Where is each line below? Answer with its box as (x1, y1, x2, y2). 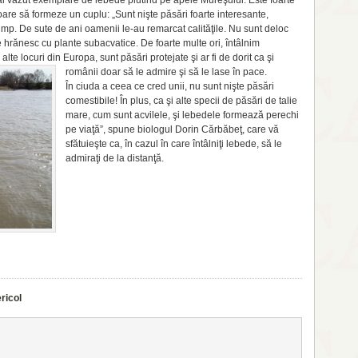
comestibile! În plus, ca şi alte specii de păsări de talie (66, 95, 297, 106)
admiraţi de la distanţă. (66, 153, 164, 164)
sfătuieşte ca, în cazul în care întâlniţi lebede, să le (66, 138, 282, 149)
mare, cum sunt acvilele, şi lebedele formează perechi (66, 109, 299, 121)
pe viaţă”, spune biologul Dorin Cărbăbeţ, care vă (66, 124, 279, 135)
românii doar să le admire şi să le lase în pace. (66, 66, 267, 78)
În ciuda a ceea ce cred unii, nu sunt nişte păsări (66, 81, 274, 92)
